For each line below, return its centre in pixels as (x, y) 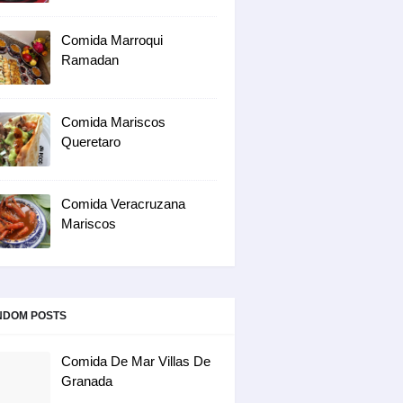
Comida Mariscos (113, 122)
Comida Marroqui (112, 40)
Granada (87, 381)
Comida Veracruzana (123, 204)
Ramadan (90, 60)
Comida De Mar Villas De (136, 361)
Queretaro (91, 142)
